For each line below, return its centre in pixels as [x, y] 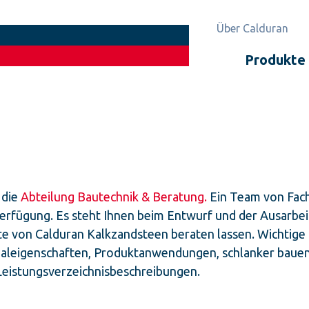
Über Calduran [252, 28]
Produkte [275, 60]
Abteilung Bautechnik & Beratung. [114, 197]
